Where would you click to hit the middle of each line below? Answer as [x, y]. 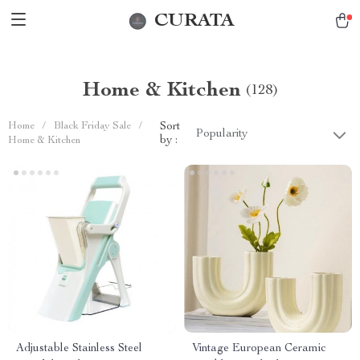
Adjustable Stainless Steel [79, 349]
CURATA [194, 21]
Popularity [222, 134]
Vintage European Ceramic [259, 349]
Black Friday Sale [92, 127]
